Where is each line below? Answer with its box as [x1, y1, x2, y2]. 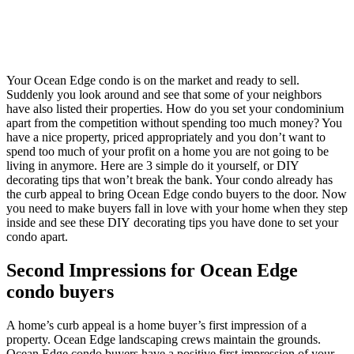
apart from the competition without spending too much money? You [6, 115, 342, 130]
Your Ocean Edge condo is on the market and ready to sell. [6, 73, 299, 87]
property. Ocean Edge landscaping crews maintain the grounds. [6, 332, 321, 346]
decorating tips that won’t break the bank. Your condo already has [6, 172, 333, 186]
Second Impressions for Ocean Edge [6, 259, 298, 281]
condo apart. [6, 229, 68, 243]
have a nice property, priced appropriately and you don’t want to [6, 130, 326, 144]
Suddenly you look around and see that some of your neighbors [6, 87, 322, 101]
